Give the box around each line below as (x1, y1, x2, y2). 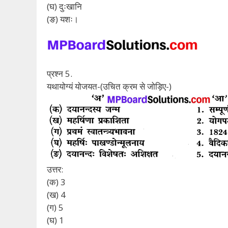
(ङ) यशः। (47, 13, 78, 25)
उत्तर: (47, 163, 63, 176)
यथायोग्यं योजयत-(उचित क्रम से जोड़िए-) (47, 80, 172, 93)
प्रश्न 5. (47, 68, 72, 80)
